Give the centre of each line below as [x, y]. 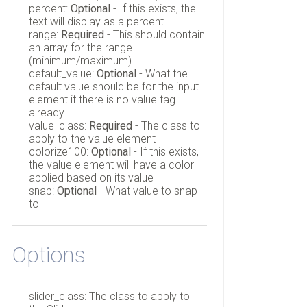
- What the [162, 74]
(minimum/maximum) [80, 61]
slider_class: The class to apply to [109, 296]
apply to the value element [92, 139]
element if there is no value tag [102, 100]
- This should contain [154, 35]
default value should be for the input [113, 87]
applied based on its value [91, 178]
